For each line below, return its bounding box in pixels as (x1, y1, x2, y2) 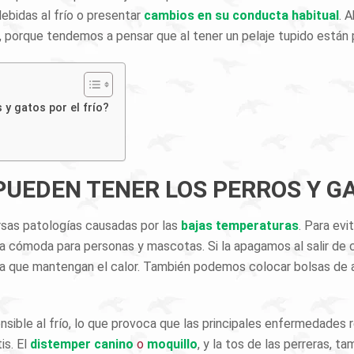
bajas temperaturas (181, 218, 299, 233)
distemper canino (30, 337, 134, 352)
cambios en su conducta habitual (144, 8, 339, 23)
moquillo (147, 337, 198, 352)
